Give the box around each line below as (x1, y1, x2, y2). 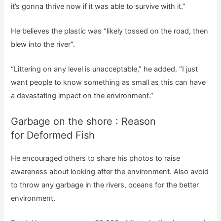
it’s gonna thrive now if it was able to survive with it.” (11, 1, 186, 11)
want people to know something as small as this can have (11, 78, 206, 87)
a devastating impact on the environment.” (11, 91, 154, 101)
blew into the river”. (11, 39, 75, 49)
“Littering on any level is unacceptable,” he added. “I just (11, 65, 198, 74)
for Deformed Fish (11, 129, 95, 141)
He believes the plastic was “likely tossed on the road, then (11, 26, 209, 36)
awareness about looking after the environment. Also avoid (11, 167, 209, 176)
